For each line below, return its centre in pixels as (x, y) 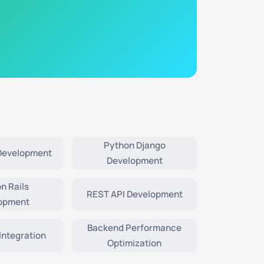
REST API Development (134, 194)
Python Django (134, 145)
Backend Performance (134, 228)
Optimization (134, 243)
